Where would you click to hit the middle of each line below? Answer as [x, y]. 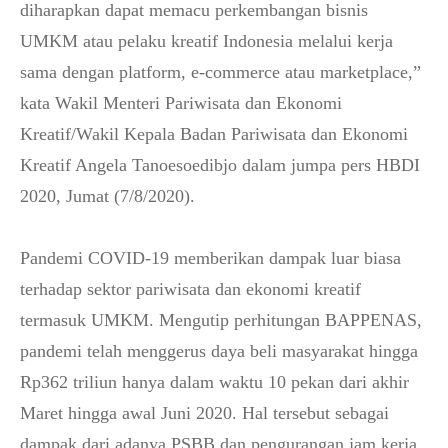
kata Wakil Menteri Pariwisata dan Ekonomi [181, 103]
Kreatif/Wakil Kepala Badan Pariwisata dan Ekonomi [214, 134]
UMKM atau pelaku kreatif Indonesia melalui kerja [206, 41]
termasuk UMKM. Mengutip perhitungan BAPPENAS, [221, 320]
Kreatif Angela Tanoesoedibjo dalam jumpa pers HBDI [220, 165]
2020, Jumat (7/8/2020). [107, 196]
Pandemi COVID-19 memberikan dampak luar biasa [210, 258]
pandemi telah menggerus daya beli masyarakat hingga [219, 351]
